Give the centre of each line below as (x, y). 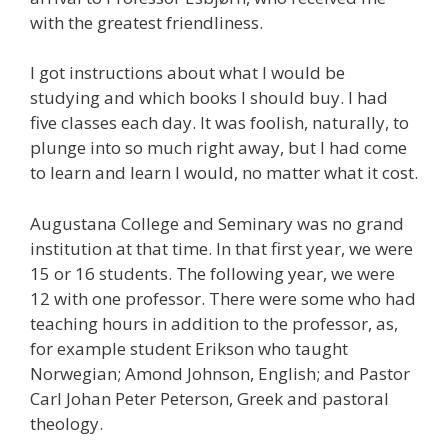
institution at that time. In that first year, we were (221, 248)
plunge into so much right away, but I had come (218, 148)
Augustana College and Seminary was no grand (217, 223)
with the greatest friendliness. (146, 22)
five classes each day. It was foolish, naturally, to (219, 123)
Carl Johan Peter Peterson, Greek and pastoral (209, 398)
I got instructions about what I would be (187, 73)
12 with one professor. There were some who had (223, 298)
